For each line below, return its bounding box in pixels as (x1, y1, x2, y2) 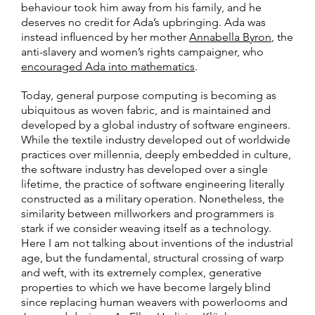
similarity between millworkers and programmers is (21, 206, 274, 220)
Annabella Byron (189, 30, 271, 44)
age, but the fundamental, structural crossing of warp (21, 250, 284, 264)
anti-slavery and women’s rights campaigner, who (21, 44, 264, 58)
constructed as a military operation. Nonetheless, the (21, 191, 284, 205)
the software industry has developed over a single (21, 162, 268, 176)
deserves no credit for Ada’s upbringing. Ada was (21, 15, 266, 29)
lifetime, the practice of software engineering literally (21, 176, 284, 191)
